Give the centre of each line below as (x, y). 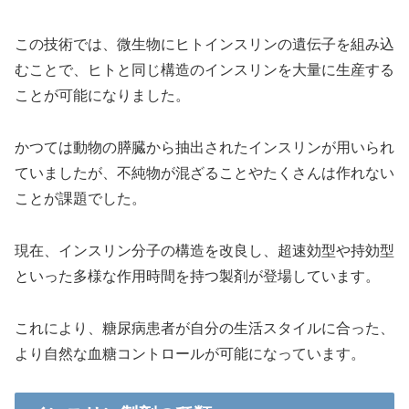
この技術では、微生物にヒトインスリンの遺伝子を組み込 (204, 45)
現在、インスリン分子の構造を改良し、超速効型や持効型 (204, 250)
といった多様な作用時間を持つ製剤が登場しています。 (197, 276)
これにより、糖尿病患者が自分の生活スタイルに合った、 (204, 328)
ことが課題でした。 (80, 199)
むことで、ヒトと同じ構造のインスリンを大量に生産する (204, 70)
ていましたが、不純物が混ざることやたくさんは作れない (204, 173)
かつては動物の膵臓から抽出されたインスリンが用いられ (204, 148)
